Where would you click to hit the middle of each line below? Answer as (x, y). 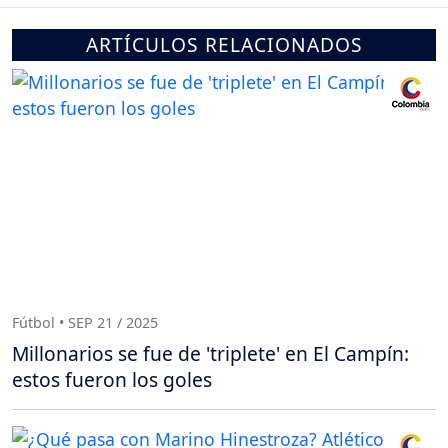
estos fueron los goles (112, 380)
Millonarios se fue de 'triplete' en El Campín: (210, 354)
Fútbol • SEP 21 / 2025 (85, 322)
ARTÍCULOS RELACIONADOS (224, 45)
